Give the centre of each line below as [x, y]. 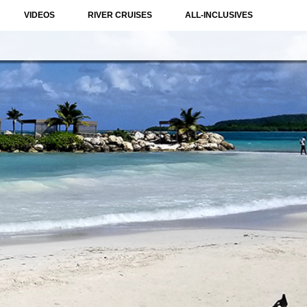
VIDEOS [40, 15]
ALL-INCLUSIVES [219, 15]
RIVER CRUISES [120, 15]
